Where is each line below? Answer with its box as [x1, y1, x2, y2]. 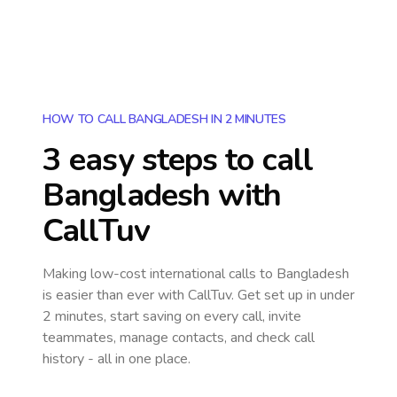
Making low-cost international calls [43, 264, 260, 284]
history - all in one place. [43, 349, 191, 369]
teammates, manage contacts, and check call [43, 328, 315, 347]
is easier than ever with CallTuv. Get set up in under [43, 285, 354, 305]
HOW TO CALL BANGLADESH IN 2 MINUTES [43, 111, 286, 128]
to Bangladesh [260, 264, 349, 284]
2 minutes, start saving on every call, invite [43, 307, 301, 326]
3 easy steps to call [43, 138, 314, 182]
